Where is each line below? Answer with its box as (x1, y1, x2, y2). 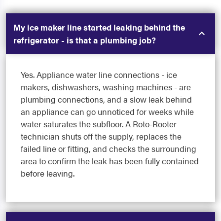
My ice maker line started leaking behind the (13, 21, 185, 34)
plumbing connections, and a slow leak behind (21, 93, 192, 106)
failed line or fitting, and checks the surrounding (21, 143, 196, 155)
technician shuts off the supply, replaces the (21, 130, 182, 143)
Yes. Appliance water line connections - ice (21, 69, 177, 81)
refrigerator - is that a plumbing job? (13, 34, 156, 46)
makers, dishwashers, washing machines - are (21, 81, 191, 93)
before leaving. (21, 167, 74, 180)
